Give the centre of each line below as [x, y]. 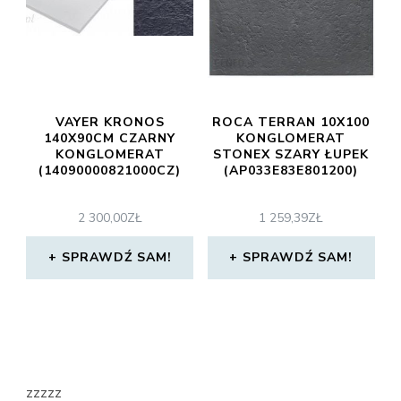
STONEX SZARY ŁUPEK [291, 155]
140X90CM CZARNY [110, 139]
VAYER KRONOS [110, 123]
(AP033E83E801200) [291, 171]
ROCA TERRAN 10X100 [291, 123]
